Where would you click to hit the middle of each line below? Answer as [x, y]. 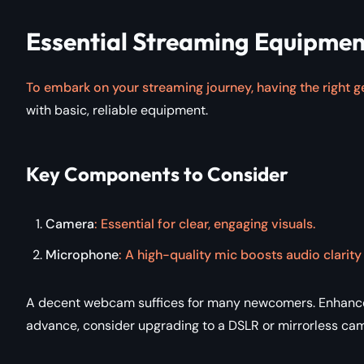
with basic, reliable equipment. [117, 110]
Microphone [82, 254]
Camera [70, 223]
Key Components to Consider [157, 173]
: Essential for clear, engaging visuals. [205, 223]
